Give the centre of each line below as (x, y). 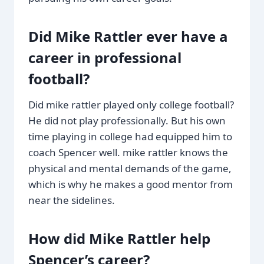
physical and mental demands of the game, (130, 168)
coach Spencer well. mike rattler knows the (128, 152)
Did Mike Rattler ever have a (128, 36)
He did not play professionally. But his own (127, 120)
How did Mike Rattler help (119, 238)
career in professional (105, 57)
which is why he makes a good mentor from (131, 184)
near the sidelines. (72, 200)
